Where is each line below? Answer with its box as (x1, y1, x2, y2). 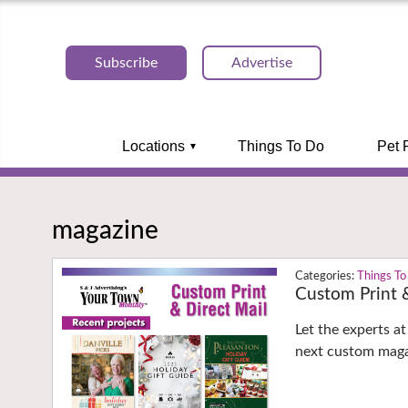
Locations (121, 138, 185, 154)
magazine (52, 217, 158, 243)
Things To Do (237, 138, 324, 154)
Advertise (231, 56, 292, 70)
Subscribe (95, 56, 158, 70)
